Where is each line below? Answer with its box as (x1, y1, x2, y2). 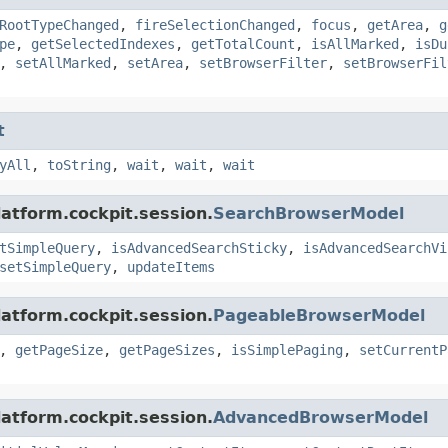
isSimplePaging (231, 341, 343, 358)
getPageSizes (119, 341, 215, 358)
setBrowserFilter (199, 54, 327, 71)
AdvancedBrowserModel (213, 407, 428, 427)
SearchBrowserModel (213, 203, 404, 223)
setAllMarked (15, 54, 111, 71)
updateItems (127, 258, 215, 275)
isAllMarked (311, 35, 399, 52)
